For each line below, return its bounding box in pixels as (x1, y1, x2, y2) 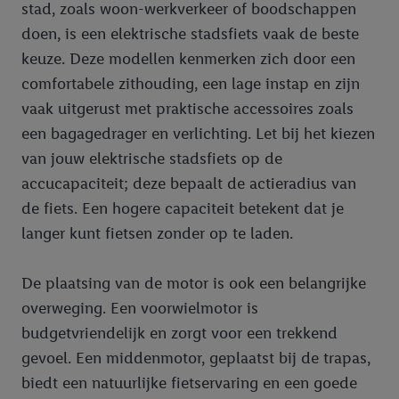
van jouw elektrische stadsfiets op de (21, 148, 282, 168)
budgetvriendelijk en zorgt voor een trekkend (21, 322, 338, 343)
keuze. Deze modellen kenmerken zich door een (21, 48, 355, 69)
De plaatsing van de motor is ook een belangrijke (21, 273, 366, 293)
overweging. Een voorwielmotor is (21, 297, 258, 318)
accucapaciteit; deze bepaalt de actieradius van (21, 173, 356, 193)
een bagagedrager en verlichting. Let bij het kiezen (21, 123, 375, 143)
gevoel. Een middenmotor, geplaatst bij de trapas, (21, 347, 370, 368)
